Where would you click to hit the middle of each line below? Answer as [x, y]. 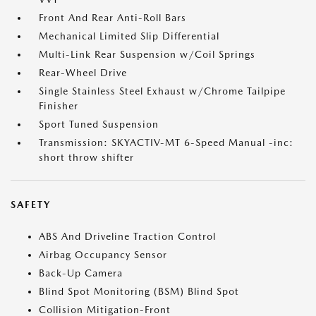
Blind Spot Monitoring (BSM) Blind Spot [139, 291]
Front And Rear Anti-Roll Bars [113, 18]
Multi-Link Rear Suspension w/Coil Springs [147, 54]
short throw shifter [86, 157]
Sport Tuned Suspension [99, 124]
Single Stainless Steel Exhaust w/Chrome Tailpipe [162, 91]
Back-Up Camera [81, 273]
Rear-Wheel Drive [83, 73]
